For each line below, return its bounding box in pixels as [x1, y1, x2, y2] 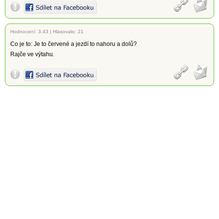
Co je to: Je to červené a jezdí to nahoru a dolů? [10, 41, 137, 47]
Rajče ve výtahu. [10, 51, 54, 58]
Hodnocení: [10, 29, 38, 34]
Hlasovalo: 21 [53, 29, 84, 34]
